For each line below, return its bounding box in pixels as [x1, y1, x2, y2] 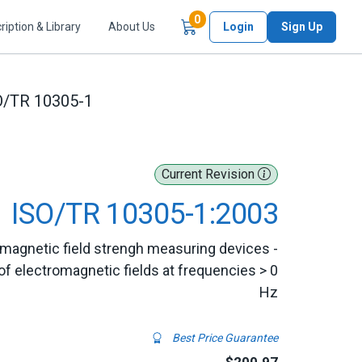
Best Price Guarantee [170, 331, 278, 344]
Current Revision [162, 166, 258, 182]
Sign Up [281, 19, 322, 33]
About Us [108, 19, 155, 33]
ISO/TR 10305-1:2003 [11, 197, 278, 231]
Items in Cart [200, 12, 269, 26]
